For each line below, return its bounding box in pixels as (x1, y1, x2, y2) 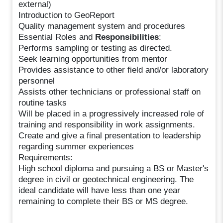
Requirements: (18, 152, 73, 162)
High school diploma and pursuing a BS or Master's (18, 163, 209, 173)
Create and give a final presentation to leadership (18, 130, 201, 140)
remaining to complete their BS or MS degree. (18, 196, 189, 206)
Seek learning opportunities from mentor (18, 54, 168, 64)
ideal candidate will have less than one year (18, 185, 181, 195)
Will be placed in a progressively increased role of (18, 109, 205, 118)
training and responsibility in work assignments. (18, 119, 196, 129)
